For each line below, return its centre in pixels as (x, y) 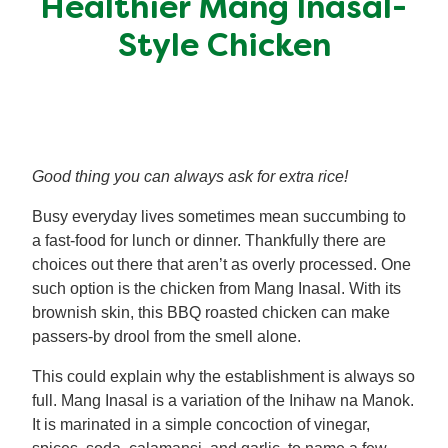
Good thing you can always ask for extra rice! (190, 176)
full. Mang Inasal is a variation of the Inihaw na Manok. (223, 400)
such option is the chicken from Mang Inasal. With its (216, 288)
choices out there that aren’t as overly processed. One (221, 264)
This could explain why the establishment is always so (223, 376)
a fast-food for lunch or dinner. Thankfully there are (209, 240)
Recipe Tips (66, 93)
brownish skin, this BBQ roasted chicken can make (211, 312)
